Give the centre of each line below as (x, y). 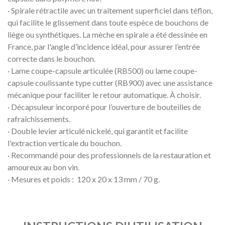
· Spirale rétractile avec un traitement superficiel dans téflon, (110, 10)
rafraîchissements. (39, 119)
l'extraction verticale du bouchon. (65, 143)
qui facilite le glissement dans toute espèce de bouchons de (108, 22)
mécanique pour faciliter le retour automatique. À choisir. (104, 94)
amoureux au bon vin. (43, 167)
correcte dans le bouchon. (51, 58)
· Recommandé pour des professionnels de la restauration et (109, 155)
